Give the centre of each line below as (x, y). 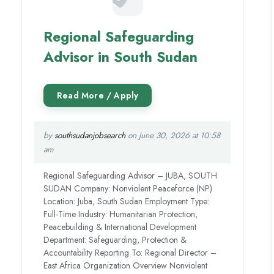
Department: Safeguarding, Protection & (115, 240)
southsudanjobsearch (90, 136)
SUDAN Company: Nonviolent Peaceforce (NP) (128, 189)
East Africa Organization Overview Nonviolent (126, 266)
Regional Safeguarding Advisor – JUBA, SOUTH (131, 176)
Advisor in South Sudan (121, 57)
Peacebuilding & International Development (120, 227)
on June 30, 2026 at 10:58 (173, 136)
